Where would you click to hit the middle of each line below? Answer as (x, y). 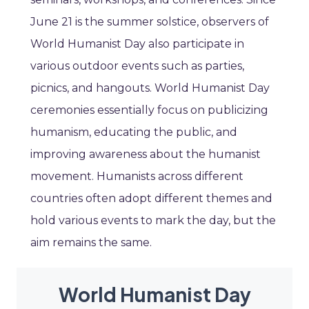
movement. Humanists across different (137, 177)
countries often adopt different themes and (151, 199)
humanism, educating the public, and (134, 132)
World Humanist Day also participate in (137, 44)
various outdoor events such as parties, (137, 66)
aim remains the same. (91, 243)
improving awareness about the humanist (146, 154)
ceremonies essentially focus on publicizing (149, 110)
